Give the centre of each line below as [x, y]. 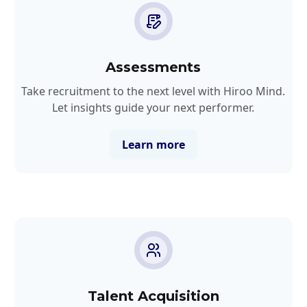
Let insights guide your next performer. [153, 107]
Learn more [153, 144]
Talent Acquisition [153, 296]
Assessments [153, 67]
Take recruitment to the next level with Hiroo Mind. [153, 91]
